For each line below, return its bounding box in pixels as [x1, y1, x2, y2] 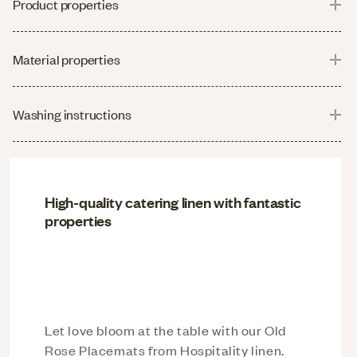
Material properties [13, 49, 120, 68]
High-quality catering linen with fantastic [45, 191, 301, 212]
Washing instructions [13, 104, 131, 123]
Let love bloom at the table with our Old [45, 320, 286, 339]
